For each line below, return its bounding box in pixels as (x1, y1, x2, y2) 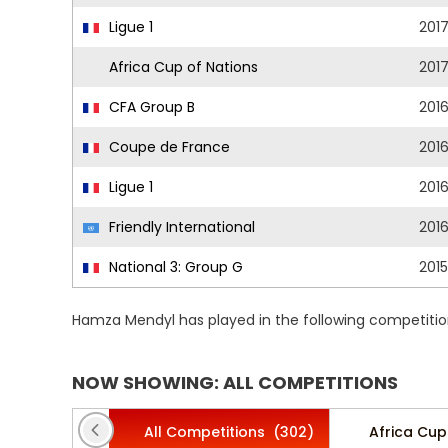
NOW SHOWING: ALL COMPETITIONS (72, 370, 398, 395)
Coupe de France (105, 137, 230, 157)
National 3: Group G (105, 257, 243, 277)
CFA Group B (105, 97, 195, 117)
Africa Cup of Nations (105, 57, 258, 77)
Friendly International (105, 217, 255, 237)
